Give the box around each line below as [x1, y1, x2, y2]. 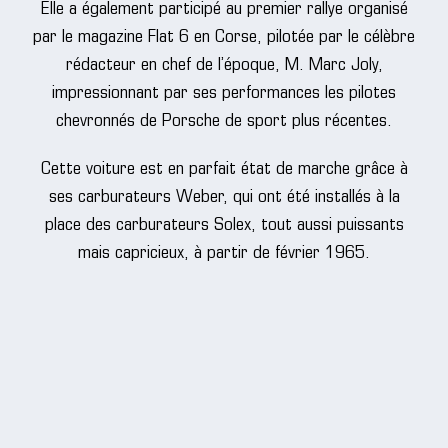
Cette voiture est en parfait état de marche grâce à [40, 159, 408, 179]
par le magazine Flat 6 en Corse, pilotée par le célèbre [33, 27, 415, 47]
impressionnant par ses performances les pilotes [52, 83, 396, 103]
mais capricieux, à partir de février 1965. [78, 243, 370, 263]
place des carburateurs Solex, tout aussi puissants [44, 215, 404, 235]
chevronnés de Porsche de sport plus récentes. [56, 111, 392, 131]
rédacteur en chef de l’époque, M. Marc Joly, [65, 55, 383, 75]
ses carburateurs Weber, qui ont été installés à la [48, 187, 400, 207]
